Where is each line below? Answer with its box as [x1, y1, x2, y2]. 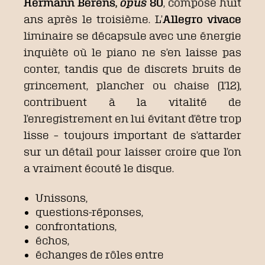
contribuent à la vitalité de [24, 96, 241, 108]
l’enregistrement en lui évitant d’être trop [24, 112, 241, 125]
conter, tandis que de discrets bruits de [24, 63, 241, 75]
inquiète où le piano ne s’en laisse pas [24, 46, 241, 59]
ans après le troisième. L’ [24, 13, 163, 25]
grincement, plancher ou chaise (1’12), [24, 79, 241, 92]
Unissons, [35, 192, 88, 204]
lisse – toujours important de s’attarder [24, 129, 241, 141]
